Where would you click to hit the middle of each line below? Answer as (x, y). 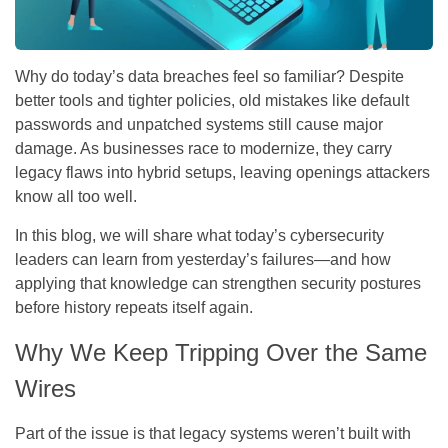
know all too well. (76, 196)
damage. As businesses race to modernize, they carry (203, 148)
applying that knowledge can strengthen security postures (218, 283)
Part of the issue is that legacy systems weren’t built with (213, 433)
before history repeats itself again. (134, 307)
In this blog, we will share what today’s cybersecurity (199, 235)
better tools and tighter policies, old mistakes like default (212, 100)
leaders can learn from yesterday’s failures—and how (203, 259)
